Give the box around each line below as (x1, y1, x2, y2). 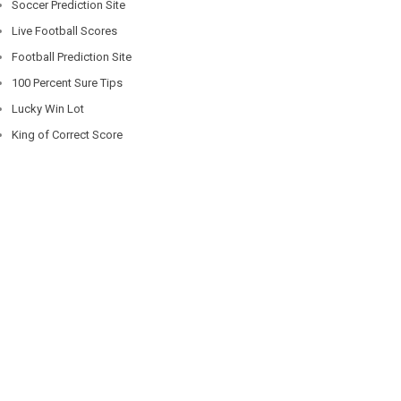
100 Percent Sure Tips (12, 75, 124, 90)
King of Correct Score (12, 127, 124, 141)
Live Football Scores (12, 23, 118, 38)
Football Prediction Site (12, 49, 132, 64)
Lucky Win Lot (12, 101, 85, 115)
